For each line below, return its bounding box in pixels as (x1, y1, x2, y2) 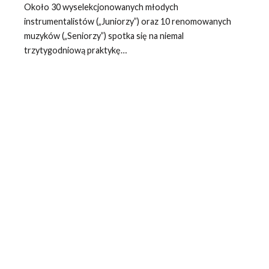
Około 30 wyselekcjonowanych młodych (23, 2, 178, 13)
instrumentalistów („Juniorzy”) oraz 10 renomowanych (23, 16, 231, 27)
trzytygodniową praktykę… (23, 45, 127, 56)
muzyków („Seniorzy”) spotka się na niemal (23, 31, 184, 41)
